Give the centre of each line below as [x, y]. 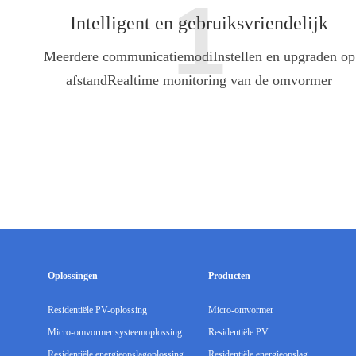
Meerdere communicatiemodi [128, 56]
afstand [87, 80]
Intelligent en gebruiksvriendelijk [199, 23]
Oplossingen [73, 275]
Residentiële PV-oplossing [97, 310]
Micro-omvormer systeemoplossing [115, 332]
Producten [230, 275]
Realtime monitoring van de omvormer [220, 80]
